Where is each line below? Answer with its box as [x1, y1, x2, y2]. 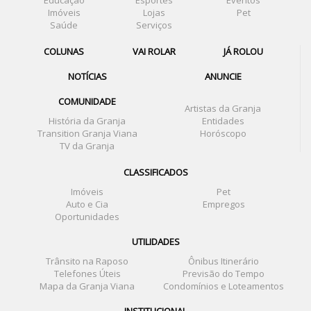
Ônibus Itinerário [188, 254, 260, 267]
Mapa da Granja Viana [40, 279, 135, 292]
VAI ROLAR [132, 44, 176, 58]
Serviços [135, 18, 172, 31]
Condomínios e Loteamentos [163, 279, 285, 292]
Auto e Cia [66, 197, 109, 210]
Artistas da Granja [185, 101, 262, 115]
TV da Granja [60, 139, 115, 152]
